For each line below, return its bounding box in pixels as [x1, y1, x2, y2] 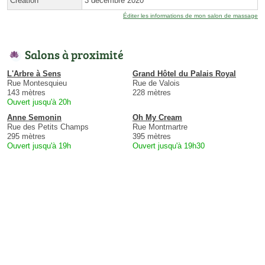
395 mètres [132, 131, 171, 141]
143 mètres [7, 88, 46, 97]
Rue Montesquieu [7, 78, 67, 88]
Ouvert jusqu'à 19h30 [132, 141, 205, 150]
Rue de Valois [132, 78, 180, 88]
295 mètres [7, 131, 46, 141]
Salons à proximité [25, 46, 124, 63]
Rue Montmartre [132, 122, 188, 131]
